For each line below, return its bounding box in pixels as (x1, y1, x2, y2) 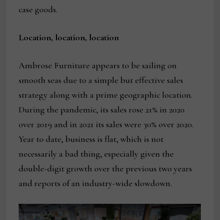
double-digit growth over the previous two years (19, 163, 192, 174)
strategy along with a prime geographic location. (19, 89, 193, 101)
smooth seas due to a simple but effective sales (19, 75, 184, 86)
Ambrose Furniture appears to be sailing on (19, 60, 177, 71)
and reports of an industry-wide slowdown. (19, 178, 172, 189)
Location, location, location (19, 32, 119, 43)
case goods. (19, 4, 58, 15)
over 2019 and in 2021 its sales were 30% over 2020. (19, 119, 194, 130)
